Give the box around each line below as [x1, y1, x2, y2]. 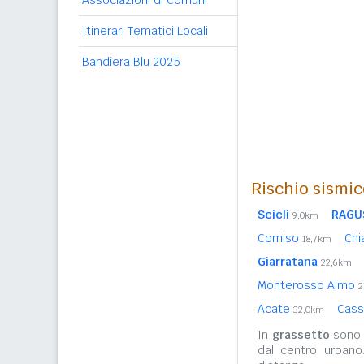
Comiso [258, 231, 302, 245]
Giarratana [258, 254, 318, 269]
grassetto [271, 327, 330, 342]
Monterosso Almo [258, 278, 358, 292]
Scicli [258, 207, 289, 222]
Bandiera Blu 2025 [82, 54, 180, 69]
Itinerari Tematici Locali [82, 24, 208, 38]
